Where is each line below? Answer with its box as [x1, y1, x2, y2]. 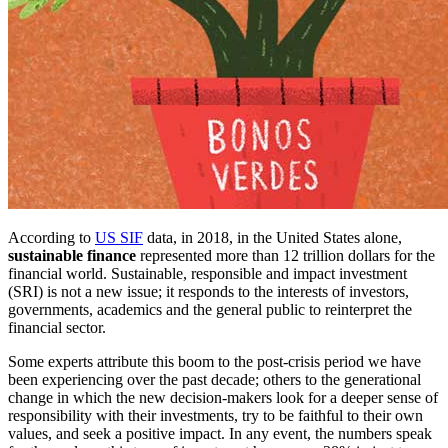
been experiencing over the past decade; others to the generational [8, 371, 421, 389]
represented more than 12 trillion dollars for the [136, 247, 435, 265]
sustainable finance [8, 247, 136, 265]
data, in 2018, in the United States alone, [143, 229, 402, 247]
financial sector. [8, 319, 106, 337]
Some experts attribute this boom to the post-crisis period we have [8, 353, 421, 371]
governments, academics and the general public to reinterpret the [8, 301, 412, 319]
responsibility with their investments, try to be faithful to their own [8, 407, 423, 425]
